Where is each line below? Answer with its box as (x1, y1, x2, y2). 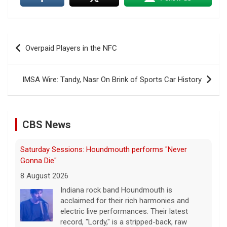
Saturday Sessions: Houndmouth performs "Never (20, 145, 187, 155)
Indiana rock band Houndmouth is (60, 185, 172, 195)
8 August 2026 (20, 171, 68, 180)
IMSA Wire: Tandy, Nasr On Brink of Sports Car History (22, 75, 202, 85)
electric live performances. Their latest (60, 207, 188, 216)
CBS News (22, 119, 71, 131)
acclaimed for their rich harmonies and (60, 196, 189, 206)
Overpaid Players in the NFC (25, 44, 117, 53)
